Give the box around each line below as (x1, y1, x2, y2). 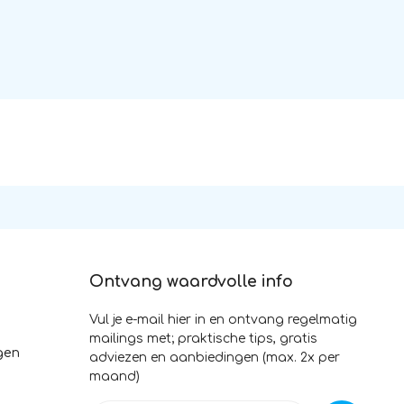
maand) (89, 370, 140, 383)
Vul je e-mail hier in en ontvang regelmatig (89, 313, 357, 326)
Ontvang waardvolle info (89, 273, 293, 290)
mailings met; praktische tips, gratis (89, 332, 317, 345)
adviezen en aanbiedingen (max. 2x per (89, 351, 340, 364)
